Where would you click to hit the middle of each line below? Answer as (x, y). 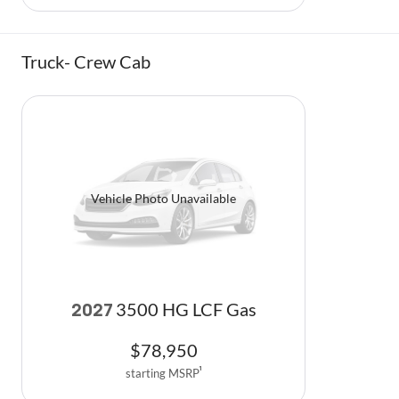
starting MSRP (162, 374)
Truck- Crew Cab (86, 61)
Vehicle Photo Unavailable (163, 198)
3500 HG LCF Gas (186, 310)
